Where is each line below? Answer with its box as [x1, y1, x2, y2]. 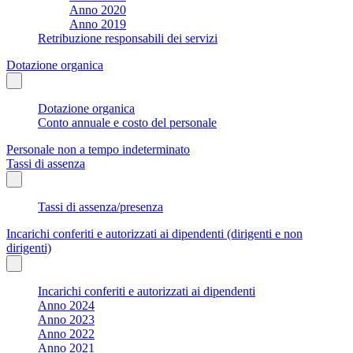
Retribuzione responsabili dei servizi [38, 31, 217, 45]
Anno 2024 [38, 298, 95, 312]
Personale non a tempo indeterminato [6, 142, 190, 156]
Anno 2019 [69, 17, 126, 31]
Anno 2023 [38, 312, 95, 326]
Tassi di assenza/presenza [38, 199, 163, 214]
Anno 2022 [38, 326, 95, 340]
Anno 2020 [69, 2, 126, 17]
